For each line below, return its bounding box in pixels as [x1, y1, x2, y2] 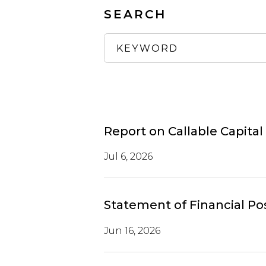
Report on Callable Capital [103, 123, 263, 138]
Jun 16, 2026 [103, 224, 160, 236]
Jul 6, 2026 [103, 151, 153, 163]
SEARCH [103, 7, 166, 21]
